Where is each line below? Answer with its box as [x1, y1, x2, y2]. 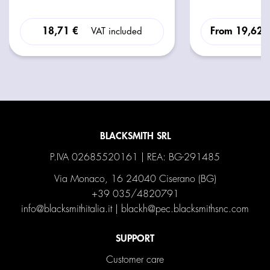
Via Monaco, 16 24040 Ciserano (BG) [54, 174, 216, 184]
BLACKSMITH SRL [99, 131, 171, 141]
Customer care [106, 254, 164, 265]
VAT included [90, 27, 142, 36]
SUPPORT [116, 233, 154, 243]
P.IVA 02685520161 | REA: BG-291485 [50, 152, 220, 162]
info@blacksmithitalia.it [21, 204, 112, 214]
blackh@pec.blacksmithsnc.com [121, 204, 249, 214]
